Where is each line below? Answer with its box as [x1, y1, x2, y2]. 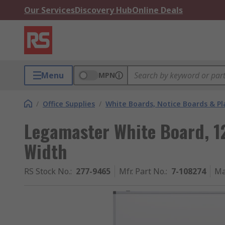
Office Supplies [43, 99, 95, 108]
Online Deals [132, 5, 183, 16]
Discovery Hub [75, 5, 132, 16]
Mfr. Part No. [119, 166, 166, 177]
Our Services [24, 5, 75, 16]
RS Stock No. [24, 166, 70, 177]
